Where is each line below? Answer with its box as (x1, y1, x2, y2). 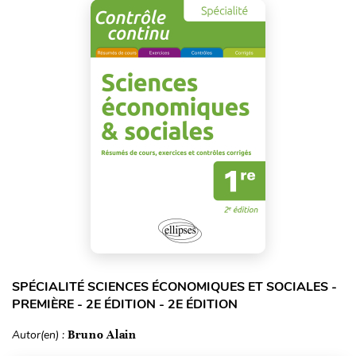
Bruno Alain (68, 327, 137, 342)
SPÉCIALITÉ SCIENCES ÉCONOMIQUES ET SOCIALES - (12, 278, 337, 296)
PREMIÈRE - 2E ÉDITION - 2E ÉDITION (12, 296, 238, 314)
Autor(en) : (12, 327, 68, 343)
